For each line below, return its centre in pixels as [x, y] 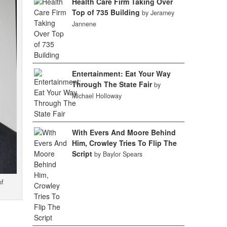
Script [82, 154]
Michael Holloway [97, 96]
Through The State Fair [112, 84]
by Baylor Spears [118, 154]
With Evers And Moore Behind [124, 132]
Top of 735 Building [106, 12]
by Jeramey [158, 13]
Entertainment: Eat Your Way [121, 73]
